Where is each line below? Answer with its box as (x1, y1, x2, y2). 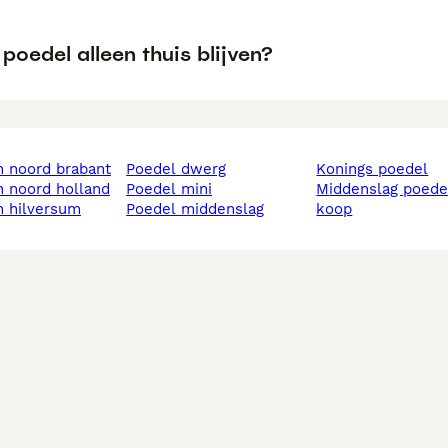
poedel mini (135, 180, 213, 199)
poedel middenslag (135, 200, 265, 219)
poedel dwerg (135, 160, 227, 179)
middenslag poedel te (316, 180, 330, 199)
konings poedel (326, 160, 429, 179)
